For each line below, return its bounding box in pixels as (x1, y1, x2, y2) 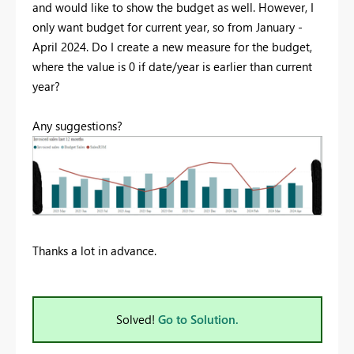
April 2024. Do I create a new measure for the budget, (32, 38, 312, 55)
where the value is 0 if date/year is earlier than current (32, 58, 312, 74)
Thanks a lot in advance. (32, 243, 156, 259)
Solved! (116, 311, 158, 328)
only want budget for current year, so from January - (32, 18, 303, 35)
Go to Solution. (158, 311, 239, 328)
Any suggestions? (32, 117, 122, 134)
